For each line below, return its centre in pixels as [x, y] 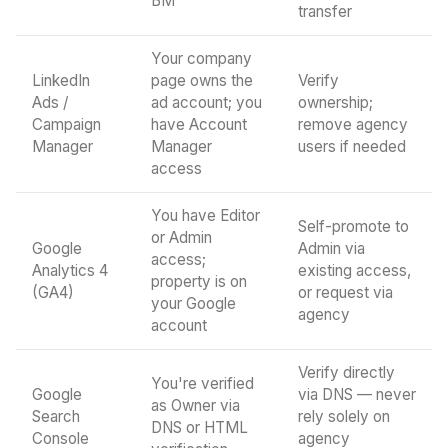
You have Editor [205, 215]
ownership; [335, 102]
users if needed [352, 146]
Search [56, 416]
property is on [199, 281]
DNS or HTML [199, 427]
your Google [193, 303]
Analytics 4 [70, 270]
